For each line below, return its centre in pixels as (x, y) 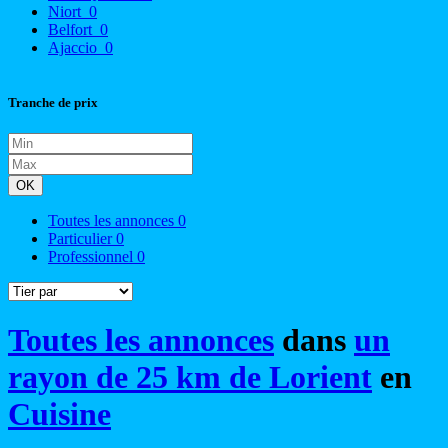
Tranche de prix (53, 102)
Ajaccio (74, 47)
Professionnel (92, 257)
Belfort (72, 29)
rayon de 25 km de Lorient (190, 377)
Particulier (82, 239)
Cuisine (59, 414)
